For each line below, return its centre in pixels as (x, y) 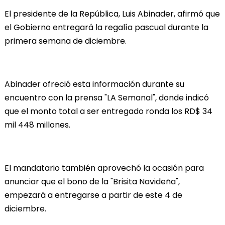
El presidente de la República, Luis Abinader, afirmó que (112, 14)
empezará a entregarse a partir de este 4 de (93, 195)
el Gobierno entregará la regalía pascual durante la (106, 27)
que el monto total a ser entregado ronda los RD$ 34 (108, 111)
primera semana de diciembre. (65, 41)
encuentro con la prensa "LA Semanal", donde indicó (106, 97)
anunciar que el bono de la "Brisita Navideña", (92, 181)
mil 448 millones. (37, 125)
